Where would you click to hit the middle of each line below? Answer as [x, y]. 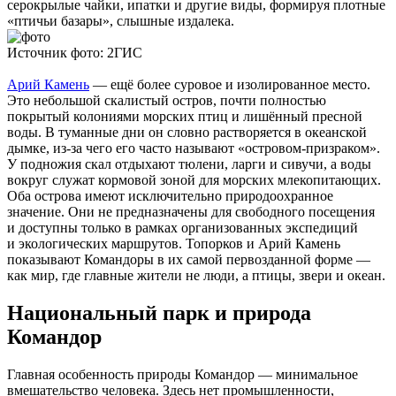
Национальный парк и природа [159, 312]
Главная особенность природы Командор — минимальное [183, 374]
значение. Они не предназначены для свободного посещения [191, 212]
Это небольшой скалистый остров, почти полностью [167, 101]
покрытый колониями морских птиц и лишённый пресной [185, 117]
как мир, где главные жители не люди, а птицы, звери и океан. [196, 276]
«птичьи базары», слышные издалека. [121, 21]
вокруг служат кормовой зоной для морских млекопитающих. [194, 180]
